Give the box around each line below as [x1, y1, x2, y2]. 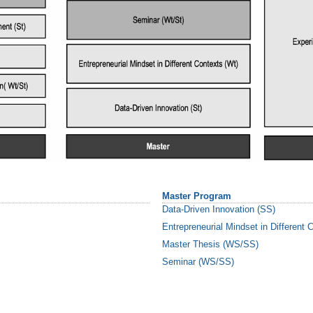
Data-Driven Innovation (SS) [162, 203, 275, 214]
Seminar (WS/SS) [162, 256, 234, 267]
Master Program [162, 191, 231, 202]
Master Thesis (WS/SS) [162, 238, 259, 249]
